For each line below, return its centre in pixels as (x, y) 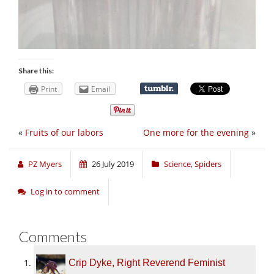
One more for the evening (196, 132)
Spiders (208, 164)
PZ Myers (45, 164)
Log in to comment (65, 191)
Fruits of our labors (64, 132)
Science (177, 164)
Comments (53, 236)
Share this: (36, 70)
